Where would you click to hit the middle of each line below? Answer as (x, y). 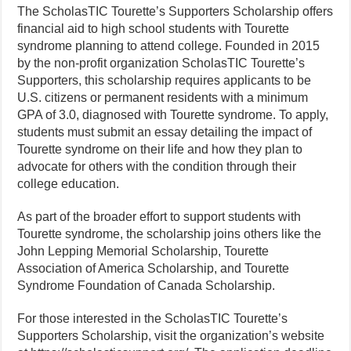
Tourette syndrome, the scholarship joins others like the (170, 234)
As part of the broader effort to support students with (159, 217)
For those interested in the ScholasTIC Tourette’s (153, 318)
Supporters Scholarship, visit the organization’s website (171, 336)
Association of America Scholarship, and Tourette (154, 268)
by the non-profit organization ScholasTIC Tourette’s (161, 63)
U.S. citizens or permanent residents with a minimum (163, 98)
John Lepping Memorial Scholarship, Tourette (143, 251)
